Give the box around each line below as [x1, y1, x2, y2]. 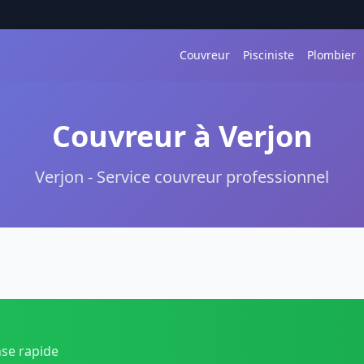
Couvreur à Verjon [51, 116, 313, 156]
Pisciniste [243, 47, 294, 63]
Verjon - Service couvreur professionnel [35, 166, 329, 188]
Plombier [307, 47, 356, 63]
